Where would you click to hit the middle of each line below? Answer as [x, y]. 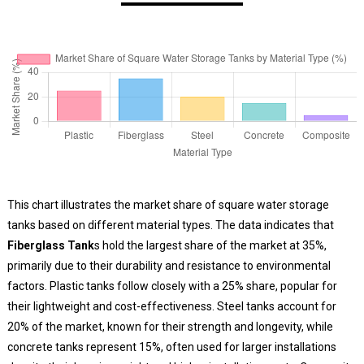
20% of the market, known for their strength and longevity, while [170, 326]
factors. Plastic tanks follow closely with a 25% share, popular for [172, 286]
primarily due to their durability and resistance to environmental [169, 265]
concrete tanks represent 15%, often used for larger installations [171, 347]
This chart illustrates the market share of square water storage [168, 204]
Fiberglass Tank [50, 245]
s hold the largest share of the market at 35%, [210, 245]
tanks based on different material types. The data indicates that [170, 225]
